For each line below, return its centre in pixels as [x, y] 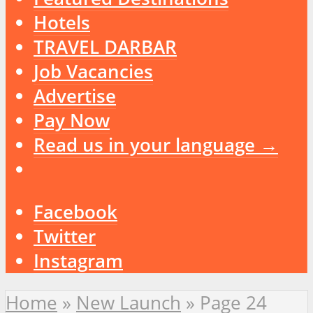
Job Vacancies [93, 72]
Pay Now [72, 121]
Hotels [62, 23]
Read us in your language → [156, 145]
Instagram [78, 261]
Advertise [75, 96]
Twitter [65, 236]
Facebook [75, 212]
